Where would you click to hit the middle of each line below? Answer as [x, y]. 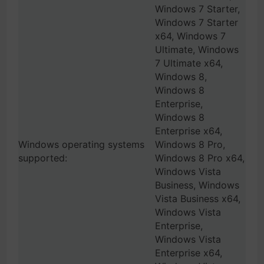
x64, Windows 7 [190, 36]
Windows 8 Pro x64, [200, 158]
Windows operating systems [81, 144]
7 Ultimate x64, [189, 63]
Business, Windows [197, 185]
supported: [43, 158]
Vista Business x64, [198, 199]
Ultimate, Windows [197, 49]
